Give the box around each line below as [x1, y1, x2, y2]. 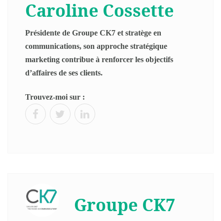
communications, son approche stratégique [25, 42, 167, 50]
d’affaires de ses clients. [25, 69, 103, 77]
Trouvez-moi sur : [25, 92, 85, 101]
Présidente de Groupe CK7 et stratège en [25, 29, 161, 37]
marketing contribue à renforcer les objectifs [25, 55, 173, 64]
